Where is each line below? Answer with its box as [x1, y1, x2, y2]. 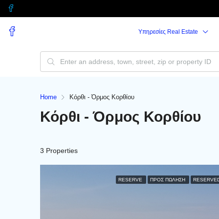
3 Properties [40, 147, 78, 154]
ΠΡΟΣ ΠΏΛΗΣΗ [150, 177, 187, 182]
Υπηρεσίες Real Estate [138, 28, 198, 35]
